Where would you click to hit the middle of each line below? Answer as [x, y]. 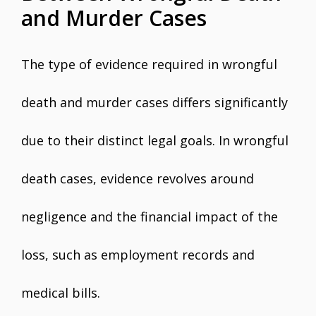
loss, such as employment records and [138, 255]
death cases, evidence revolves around [138, 178]
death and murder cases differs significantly [154, 102]
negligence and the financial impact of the [150, 217]
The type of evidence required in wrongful [149, 64]
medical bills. [61, 293]
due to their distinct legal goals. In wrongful [155, 140]
